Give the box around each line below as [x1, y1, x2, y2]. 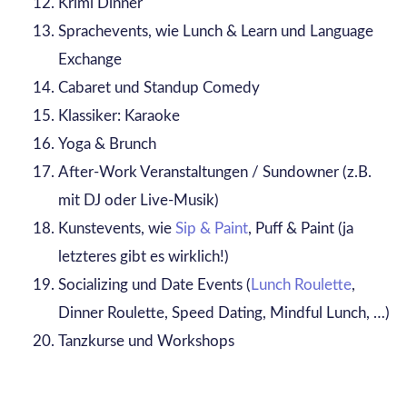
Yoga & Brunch [57, 136, 156, 153]
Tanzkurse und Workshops [57, 333, 234, 350]
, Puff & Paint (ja [247, 221, 353, 237]
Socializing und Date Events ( [57, 277, 251, 293]
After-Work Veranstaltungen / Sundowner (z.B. [57, 164, 372, 181]
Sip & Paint [174, 221, 248, 237]
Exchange [57, 52, 125, 68]
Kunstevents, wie [57, 221, 175, 237]
